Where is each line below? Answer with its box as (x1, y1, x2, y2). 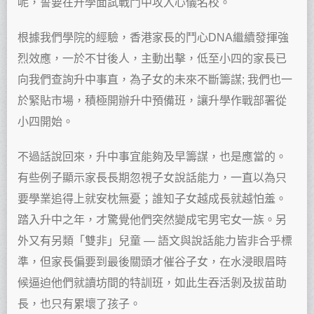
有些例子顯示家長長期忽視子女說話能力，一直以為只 (18, 172, 287, 184)
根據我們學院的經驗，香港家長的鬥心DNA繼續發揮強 (18, 32, 289, 44)
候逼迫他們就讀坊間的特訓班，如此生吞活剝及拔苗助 (18, 277, 287, 289)
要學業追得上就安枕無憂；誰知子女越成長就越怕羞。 (18, 193, 287, 205)
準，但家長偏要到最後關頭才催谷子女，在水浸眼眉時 (18, 256, 287, 268)
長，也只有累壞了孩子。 (18, 298, 141, 310)
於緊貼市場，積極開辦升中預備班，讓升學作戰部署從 (18, 95, 287, 107)
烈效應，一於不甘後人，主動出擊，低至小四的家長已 (18, 53, 287, 65)
